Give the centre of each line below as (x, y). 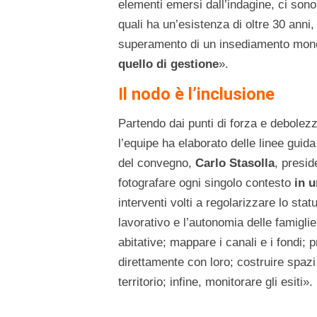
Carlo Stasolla (235, 163)
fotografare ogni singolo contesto (206, 183)
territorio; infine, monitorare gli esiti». (215, 282)
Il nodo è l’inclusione (196, 94)
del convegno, (157, 163)
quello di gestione (168, 64)
